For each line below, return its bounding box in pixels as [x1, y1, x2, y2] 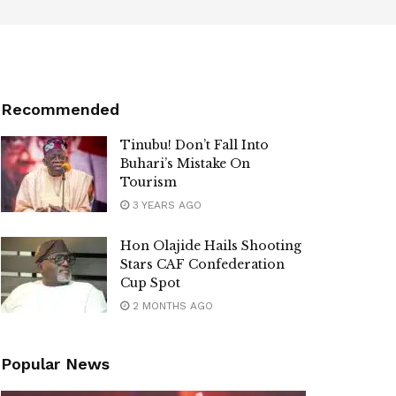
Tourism [120, 174, 177, 190]
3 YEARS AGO [129, 199, 202, 211]
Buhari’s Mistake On [120, 156, 250, 171]
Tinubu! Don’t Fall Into [120, 137, 269, 153]
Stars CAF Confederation [120, 256, 285, 272]
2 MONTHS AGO [129, 300, 213, 312]
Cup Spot [120, 275, 180, 291]
